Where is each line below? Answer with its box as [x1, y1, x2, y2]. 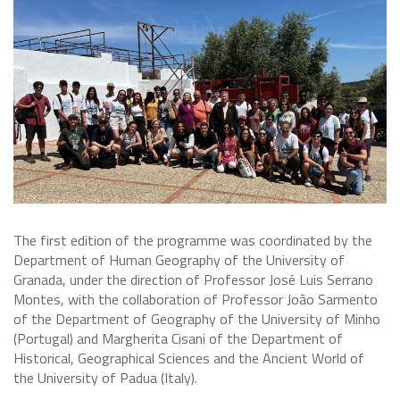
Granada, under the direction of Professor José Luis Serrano [13, 269, 373, 291]
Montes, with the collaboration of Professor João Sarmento [13, 288, 378, 311]
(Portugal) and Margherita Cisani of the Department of [13, 328, 343, 350]
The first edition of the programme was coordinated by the [13, 229, 372, 252]
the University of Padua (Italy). [13, 367, 197, 389]
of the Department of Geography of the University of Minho [13, 308, 380, 330]
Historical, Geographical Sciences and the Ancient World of [13, 347, 364, 370]
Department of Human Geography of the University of [13, 249, 345, 271]
